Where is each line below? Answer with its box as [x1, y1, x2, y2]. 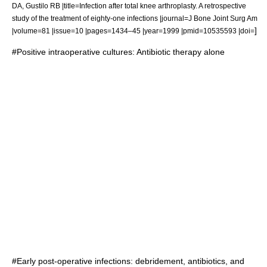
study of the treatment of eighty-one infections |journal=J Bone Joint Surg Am [12, 14, 257, 22]
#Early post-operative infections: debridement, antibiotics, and [12, 256, 244, 266]
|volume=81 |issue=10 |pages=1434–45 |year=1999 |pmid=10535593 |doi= [12, 27, 254, 35]
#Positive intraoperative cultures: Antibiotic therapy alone [12, 47, 225, 57]
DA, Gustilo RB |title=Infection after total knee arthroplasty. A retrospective [12, 2, 246, 10]
